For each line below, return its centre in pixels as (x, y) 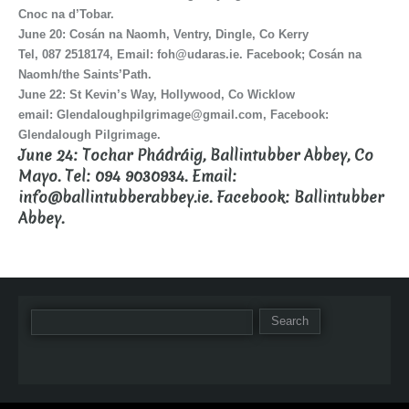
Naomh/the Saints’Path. (85, 74)
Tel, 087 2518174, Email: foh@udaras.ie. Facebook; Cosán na (190, 54)
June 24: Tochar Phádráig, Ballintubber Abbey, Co (196, 155)
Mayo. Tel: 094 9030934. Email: (127, 176)
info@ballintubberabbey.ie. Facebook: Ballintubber (201, 197)
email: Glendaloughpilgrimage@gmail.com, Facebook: (173, 114)
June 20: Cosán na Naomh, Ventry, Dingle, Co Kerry (163, 34)
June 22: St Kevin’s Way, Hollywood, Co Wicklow (157, 94)
